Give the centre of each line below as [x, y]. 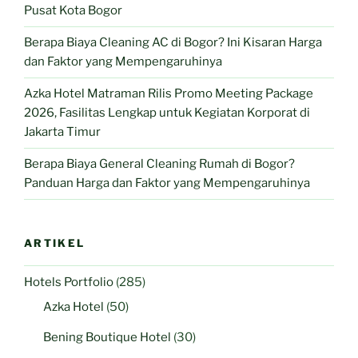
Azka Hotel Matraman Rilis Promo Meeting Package [169, 94]
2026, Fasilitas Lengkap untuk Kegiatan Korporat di [167, 113]
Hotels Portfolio [69, 282]
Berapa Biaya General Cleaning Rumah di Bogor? [159, 164]
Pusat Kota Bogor [73, 11]
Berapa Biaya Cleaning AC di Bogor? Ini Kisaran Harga [173, 43]
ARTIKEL [55, 243]
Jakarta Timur [62, 132]
